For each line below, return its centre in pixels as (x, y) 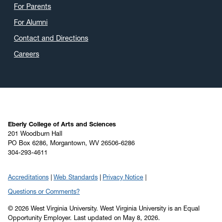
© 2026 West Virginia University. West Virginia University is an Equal (104, 208)
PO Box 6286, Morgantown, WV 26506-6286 (71, 143)
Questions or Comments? (44, 191)
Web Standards (76, 177)
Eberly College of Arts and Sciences (62, 124)
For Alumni (31, 22)
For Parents (33, 6)
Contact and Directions (51, 38)
